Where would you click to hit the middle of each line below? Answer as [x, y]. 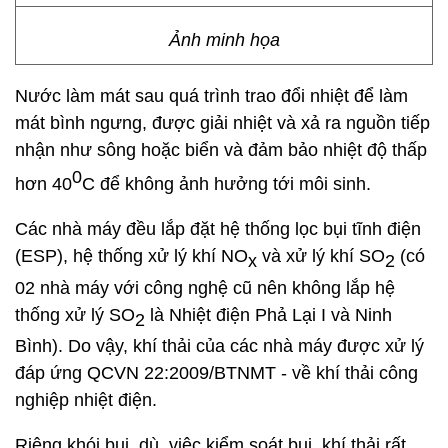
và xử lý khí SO [321, 256]
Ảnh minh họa [224, 40]
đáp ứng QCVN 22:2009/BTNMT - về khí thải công [216, 373]
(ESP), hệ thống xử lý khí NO [131, 256]
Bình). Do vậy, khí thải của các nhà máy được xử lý [219, 346]
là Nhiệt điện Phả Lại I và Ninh [268, 314]
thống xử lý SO [75, 314]
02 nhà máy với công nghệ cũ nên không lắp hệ [205, 287]
